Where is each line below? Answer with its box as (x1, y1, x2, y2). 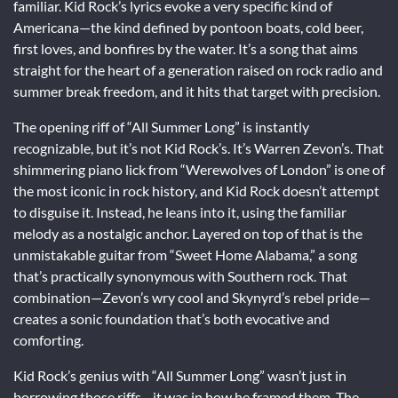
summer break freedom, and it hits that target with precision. (13, 82, 380, 99)
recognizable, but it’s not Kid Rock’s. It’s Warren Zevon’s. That (13, 139, 384, 156)
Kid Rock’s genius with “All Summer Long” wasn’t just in (13, 366, 346, 384)
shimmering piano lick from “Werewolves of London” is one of (13, 160, 385, 178)
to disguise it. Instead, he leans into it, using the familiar (13, 203, 346, 220)
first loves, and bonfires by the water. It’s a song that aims (13, 39, 358, 57)
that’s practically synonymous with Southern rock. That (13, 267, 347, 284)
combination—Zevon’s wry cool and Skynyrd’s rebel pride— (13, 288, 370, 306)
